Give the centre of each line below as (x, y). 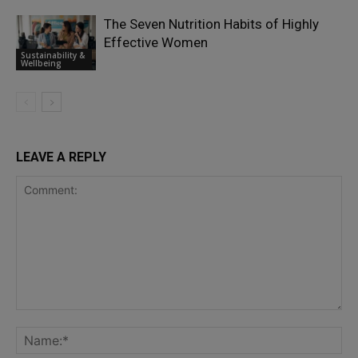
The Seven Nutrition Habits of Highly (211, 24)
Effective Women (156, 43)
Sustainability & (53, 55)
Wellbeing (41, 63)
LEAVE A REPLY (61, 157)
